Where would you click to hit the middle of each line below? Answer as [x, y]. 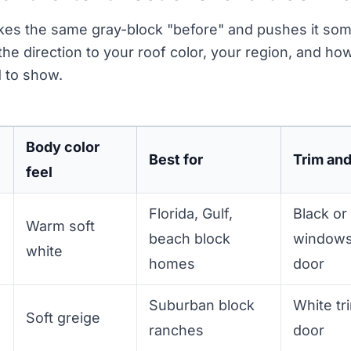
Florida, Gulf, [191, 213]
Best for [176, 159]
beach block [190, 238]
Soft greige [63, 317]
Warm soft [61, 226]
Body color [63, 147]
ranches [177, 330]
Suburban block [202, 305]
